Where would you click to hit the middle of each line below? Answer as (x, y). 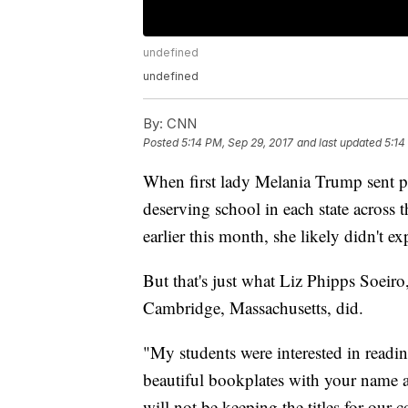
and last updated (339, 143)
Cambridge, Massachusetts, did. (253, 308)
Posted (162, 143)
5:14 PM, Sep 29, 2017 (237, 143)
